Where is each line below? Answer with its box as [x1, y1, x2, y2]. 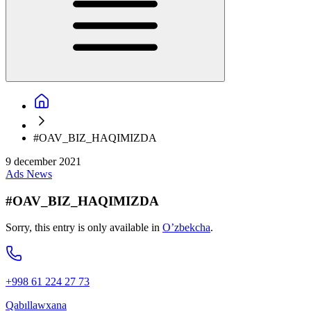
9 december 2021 [6, 155, 81, 167]
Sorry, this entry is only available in [6, 221, 162, 234]
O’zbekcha [162, 221, 210, 234]
